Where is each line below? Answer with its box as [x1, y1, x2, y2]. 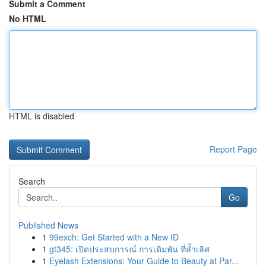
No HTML [9, 12, 46, 24]
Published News [18, 219, 78, 231]
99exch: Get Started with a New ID [49, 231, 179, 243]
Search [18, 175, 45, 187]
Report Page [210, 143, 257, 155]
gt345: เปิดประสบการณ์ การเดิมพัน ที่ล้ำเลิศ [49, 243, 210, 255]
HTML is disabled [9, 110, 74, 122]
